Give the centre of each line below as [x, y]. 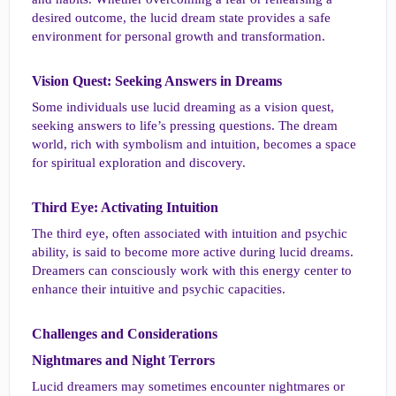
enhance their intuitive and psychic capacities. [159, 289]
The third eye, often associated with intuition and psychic [190, 233]
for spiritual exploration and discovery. [139, 163]
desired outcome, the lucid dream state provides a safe [181, 18]
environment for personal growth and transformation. [179, 36]
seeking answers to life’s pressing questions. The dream [185, 126]
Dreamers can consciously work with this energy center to [192, 270]
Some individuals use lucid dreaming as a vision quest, [183, 107]
